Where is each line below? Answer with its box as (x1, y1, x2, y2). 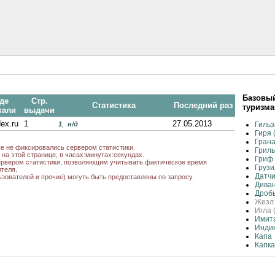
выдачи (24, 106, 55, 115)
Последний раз (173, 101, 233, 110)
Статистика (91, 101, 136, 110)
